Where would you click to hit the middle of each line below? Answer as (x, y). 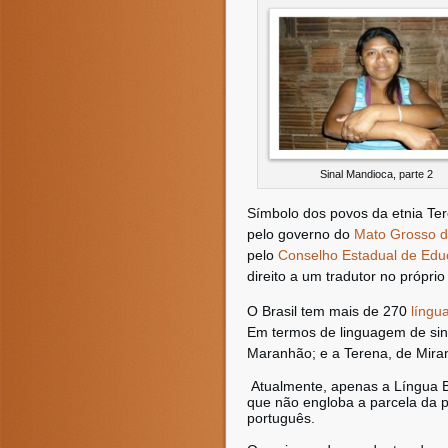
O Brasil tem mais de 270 (329, 311)
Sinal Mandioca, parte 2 (376, 174)
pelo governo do (300, 234)
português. (281, 418)
